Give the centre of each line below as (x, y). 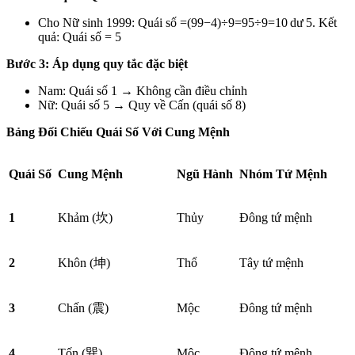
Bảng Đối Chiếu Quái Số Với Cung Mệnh (120, 132)
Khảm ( (77, 218)
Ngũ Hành (205, 174)
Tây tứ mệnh (271, 263)
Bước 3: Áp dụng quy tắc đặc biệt (99, 64)
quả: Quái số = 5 (80, 37)
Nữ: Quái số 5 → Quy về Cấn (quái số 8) (143, 105)
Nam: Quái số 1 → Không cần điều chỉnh (143, 91)
